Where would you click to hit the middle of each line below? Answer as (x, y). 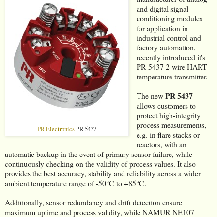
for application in (162, 28)
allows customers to (166, 105)
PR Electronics (56, 129)
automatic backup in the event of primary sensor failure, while (99, 154)
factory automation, (166, 47)
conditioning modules (169, 18)
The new (151, 95)
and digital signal (162, 8)
